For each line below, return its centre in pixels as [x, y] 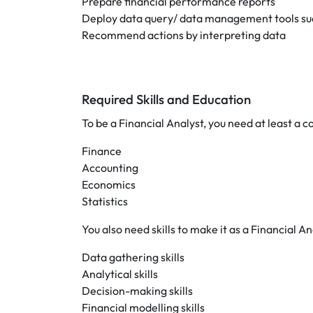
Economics [109, 184]
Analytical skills [120, 274]
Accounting [110, 168]
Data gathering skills [133, 257]
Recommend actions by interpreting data [184, 35]
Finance [102, 151]
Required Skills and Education [166, 99]
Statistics [105, 201]
